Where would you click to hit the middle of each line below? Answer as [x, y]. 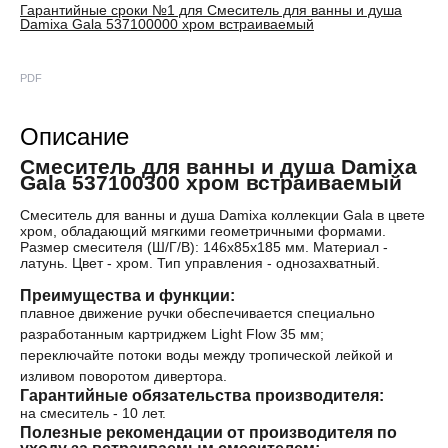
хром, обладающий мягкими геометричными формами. [203, 230]
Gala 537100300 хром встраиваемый [211, 182]
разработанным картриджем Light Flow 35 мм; [172, 333]
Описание [74, 136]
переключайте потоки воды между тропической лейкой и [206, 354]
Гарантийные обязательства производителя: [202, 394]
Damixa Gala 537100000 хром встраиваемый [167, 23]
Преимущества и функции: [127, 294]
